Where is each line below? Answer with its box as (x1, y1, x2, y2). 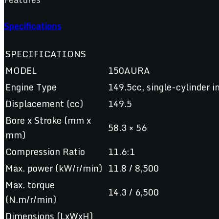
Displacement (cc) (5, 96, 83, 111)
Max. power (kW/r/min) (5, 160, 102, 175)
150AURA (108, 63, 150, 78)
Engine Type (5, 79, 57, 94)
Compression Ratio (5, 144, 85, 159)
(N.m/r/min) (5, 192, 56, 207)
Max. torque (5, 177, 55, 192)
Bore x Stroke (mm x (5, 112, 91, 128)
